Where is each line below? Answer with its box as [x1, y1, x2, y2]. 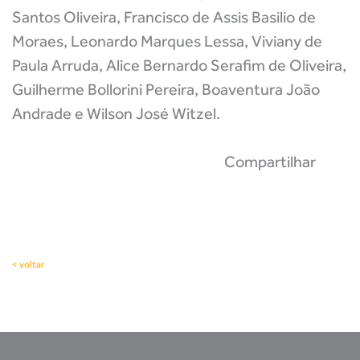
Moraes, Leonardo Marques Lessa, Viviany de [12, 31, 322, 51]
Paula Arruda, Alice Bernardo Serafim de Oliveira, [12, 55, 346, 75]
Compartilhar [224, 152, 316, 171]
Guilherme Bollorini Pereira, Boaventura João [12, 80, 320, 99]
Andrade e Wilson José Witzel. [12, 104, 220, 123]
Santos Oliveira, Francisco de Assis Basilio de [12, 7, 316, 27]
